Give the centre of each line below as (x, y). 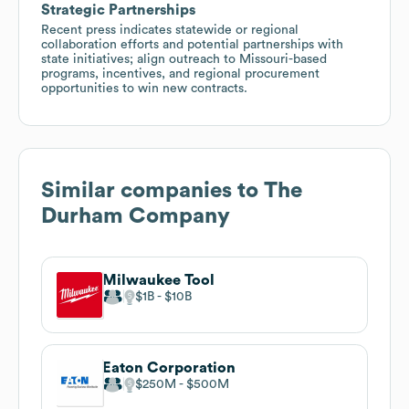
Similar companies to (152, 190)
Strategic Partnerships (118, 10)
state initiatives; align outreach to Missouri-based (184, 59)
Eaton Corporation (169, 367)
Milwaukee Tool (158, 280)
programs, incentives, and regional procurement (180, 73)
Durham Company (136, 216)
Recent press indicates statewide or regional (170, 30)
